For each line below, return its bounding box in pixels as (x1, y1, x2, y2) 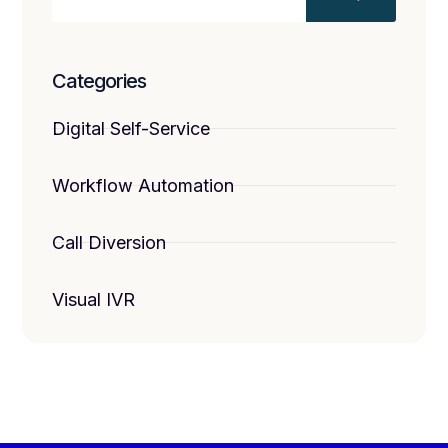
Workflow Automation (52, 175, 235, 197)
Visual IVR (52, 289, 136, 311)
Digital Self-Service (52, 118, 211, 140)
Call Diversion (52, 232, 167, 254)
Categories (52, 69, 147, 94)
